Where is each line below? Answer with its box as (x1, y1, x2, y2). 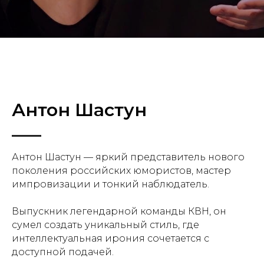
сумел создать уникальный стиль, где (12, 219, 199, 230)
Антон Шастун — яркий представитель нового (12, 151, 245, 163)
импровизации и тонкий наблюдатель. (12, 179, 209, 190)
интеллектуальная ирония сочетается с (12, 233, 209, 244)
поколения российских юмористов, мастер (12, 165, 231, 176)
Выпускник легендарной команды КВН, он (12, 206, 226, 217)
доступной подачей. (12, 246, 114, 258)
